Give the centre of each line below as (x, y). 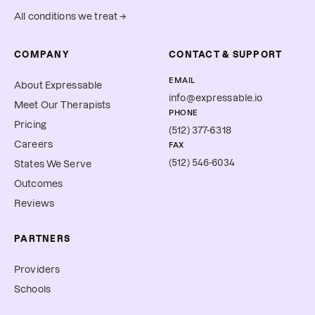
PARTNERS (42, 239)
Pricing (30, 125)
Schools (32, 290)
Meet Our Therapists (63, 105)
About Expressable (58, 86)
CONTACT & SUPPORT (226, 55)
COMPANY (42, 55)
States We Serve (53, 165)
